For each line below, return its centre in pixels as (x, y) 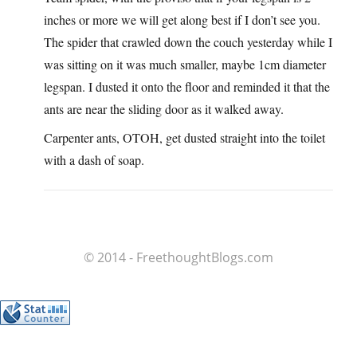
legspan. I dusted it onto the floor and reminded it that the (187, 87)
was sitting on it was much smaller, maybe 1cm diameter (185, 65)
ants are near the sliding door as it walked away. (164, 109)
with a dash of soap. (94, 160)
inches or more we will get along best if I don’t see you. (182, 20)
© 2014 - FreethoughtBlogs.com (178, 258)
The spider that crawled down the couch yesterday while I (188, 42)
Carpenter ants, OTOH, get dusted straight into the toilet (184, 138)
